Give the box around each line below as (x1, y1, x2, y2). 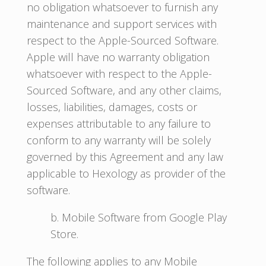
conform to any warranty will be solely (26, 133, 211, 147)
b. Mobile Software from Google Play (50, 210, 227, 224)
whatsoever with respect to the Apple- (26, 66, 212, 81)
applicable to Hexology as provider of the (26, 166, 226, 180)
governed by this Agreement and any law (26, 150, 223, 164)
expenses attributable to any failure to (26, 116, 211, 131)
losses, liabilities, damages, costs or (26, 100, 197, 114)
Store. (50, 227, 78, 241)
